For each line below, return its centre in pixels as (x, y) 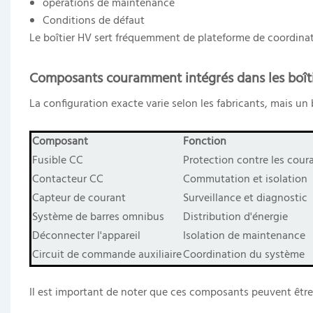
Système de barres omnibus (98, 217)
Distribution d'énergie (235, 217)
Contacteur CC (67, 179)
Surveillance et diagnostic (245, 198)
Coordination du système (243, 255)
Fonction (204, 141)
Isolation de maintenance (244, 236)
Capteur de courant (79, 198)
